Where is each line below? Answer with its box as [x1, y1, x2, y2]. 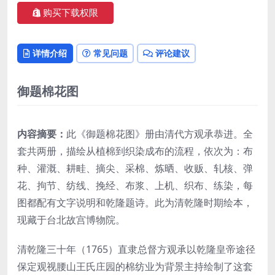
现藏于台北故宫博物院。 [17, 213, 125, 227]
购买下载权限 [43, 7, 98, 18]
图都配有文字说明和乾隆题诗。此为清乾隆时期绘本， [17, 196, 253, 210]
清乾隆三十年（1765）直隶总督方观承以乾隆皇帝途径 [17, 242, 255, 257]
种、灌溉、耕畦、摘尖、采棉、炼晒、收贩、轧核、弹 [17, 161, 253, 176]
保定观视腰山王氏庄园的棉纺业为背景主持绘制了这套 [17, 260, 253, 274]
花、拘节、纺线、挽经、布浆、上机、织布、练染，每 [17, 179, 253, 193]
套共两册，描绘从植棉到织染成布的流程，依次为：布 [17, 144, 253, 158]
